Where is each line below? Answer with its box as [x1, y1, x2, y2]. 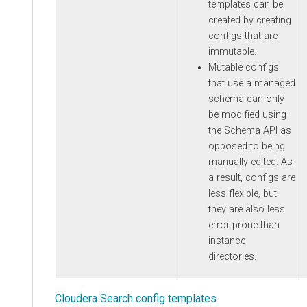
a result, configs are [208, 172, 295, 184]
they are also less [208, 204, 285, 216]
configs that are [208, 30, 278, 42]
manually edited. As [208, 156, 293, 169]
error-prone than [208, 219, 280, 232]
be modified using [208, 109, 286, 121]
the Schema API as [208, 125, 291, 137]
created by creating [208, 14, 291, 27]
